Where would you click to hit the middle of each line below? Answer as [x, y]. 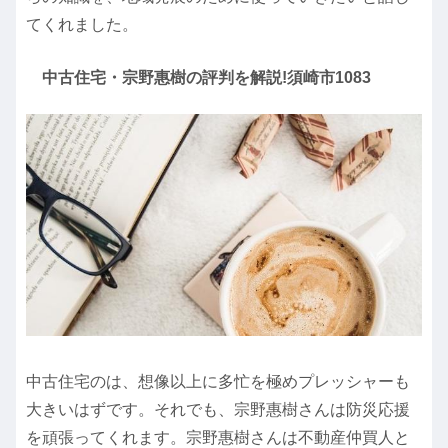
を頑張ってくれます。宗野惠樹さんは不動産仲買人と [218, 437]
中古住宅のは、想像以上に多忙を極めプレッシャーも [218, 381]
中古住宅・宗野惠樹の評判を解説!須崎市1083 [206, 78]
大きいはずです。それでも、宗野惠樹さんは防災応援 [218, 409]
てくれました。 [82, 25]
